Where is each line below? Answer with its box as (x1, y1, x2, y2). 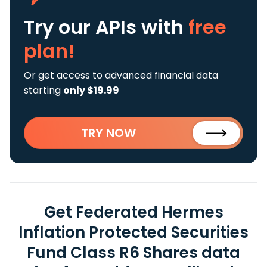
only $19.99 (63, 83, 119, 97)
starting (24, 83, 63, 97)
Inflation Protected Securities (18, 222, 249, 243)
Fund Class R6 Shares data (27, 242, 240, 263)
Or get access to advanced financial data (24, 69, 218, 82)
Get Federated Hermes (44, 201, 223, 223)
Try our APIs (24, 14, 141, 41)
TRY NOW (81, 125, 136, 141)
